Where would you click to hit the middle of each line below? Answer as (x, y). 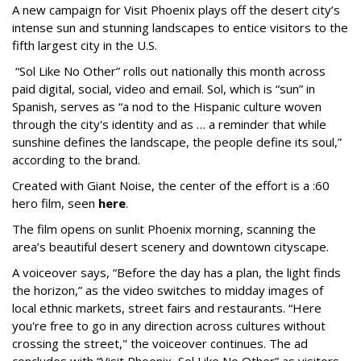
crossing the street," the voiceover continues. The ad (160, 343)
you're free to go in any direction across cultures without (169, 325)
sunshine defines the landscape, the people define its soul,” (177, 141)
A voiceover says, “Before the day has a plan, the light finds (176, 272)
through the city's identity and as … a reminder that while (169, 124)
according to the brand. (76, 159)
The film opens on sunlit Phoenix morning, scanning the (164, 228)
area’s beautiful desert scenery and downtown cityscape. (170, 246)
